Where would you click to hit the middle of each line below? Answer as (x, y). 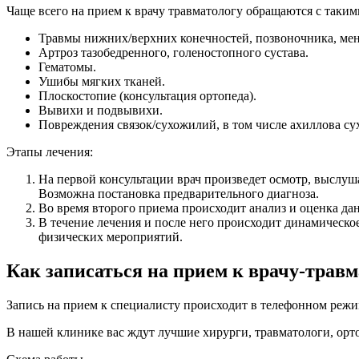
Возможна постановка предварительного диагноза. (179, 194)
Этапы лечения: (50, 152)
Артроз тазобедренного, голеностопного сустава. (173, 53)
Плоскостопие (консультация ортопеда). (147, 96)
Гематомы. (67, 67)
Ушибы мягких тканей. (102, 82)
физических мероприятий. (111, 237)
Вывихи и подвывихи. (101, 111)
